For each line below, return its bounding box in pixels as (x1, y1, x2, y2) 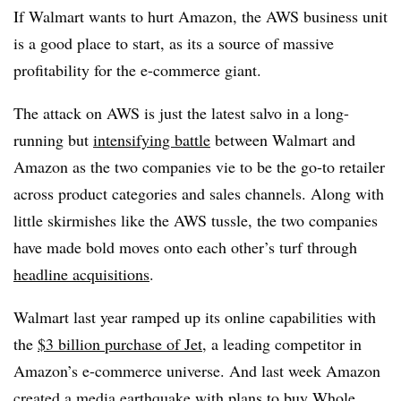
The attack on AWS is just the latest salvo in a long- (13, 101, 349, 124)
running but (13, 128, 93, 150)
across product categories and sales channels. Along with (13, 182, 384, 204)
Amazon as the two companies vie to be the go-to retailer (13, 155, 385, 177)
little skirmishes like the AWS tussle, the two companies (13, 209, 378, 231)
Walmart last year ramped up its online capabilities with (13, 305, 376, 328)
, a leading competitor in (202, 332, 362, 354)
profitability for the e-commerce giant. (13, 58, 261, 81)
